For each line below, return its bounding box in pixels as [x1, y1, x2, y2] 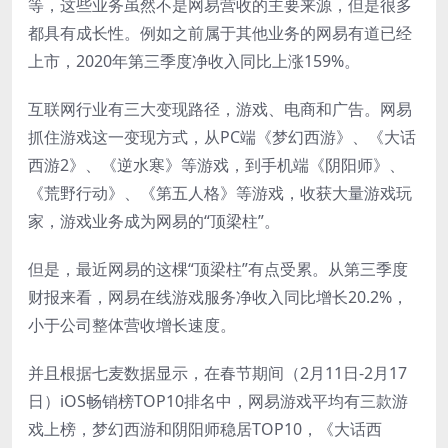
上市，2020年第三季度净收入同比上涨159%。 [28, 49, 360, 72]
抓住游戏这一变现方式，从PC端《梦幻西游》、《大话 [28, 125, 416, 148]
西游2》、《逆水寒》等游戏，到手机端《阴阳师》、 [28, 153, 405, 176]
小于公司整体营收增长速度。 [28, 313, 236, 336]
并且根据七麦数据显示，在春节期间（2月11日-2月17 [28, 361, 407, 384]
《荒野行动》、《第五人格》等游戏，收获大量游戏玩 [28, 181, 412, 204]
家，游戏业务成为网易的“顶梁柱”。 [28, 209, 280, 232]
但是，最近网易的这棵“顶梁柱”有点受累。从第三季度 [28, 257, 408, 280]
